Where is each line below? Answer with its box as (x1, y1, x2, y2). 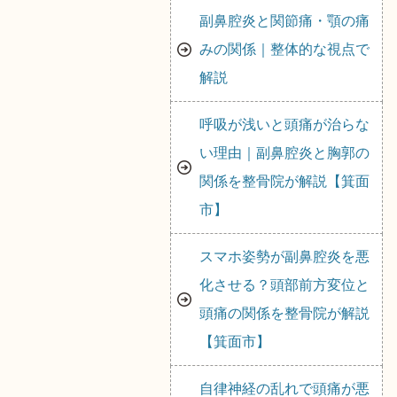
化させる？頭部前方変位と (199, 277, 370, 292)
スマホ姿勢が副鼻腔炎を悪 (199, 249, 370, 264)
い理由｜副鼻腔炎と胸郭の (199, 145, 370, 160)
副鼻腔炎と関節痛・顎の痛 (199, 13, 370, 28)
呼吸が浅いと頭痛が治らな (199, 117, 370, 132)
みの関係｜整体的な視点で (199, 42, 370, 57)
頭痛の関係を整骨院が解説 (199, 306, 370, 321)
